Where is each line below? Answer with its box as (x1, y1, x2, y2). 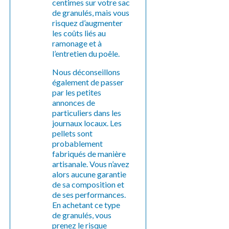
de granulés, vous (52, 210, 112, 220)
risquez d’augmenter (52, 17, 123, 28)
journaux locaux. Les (52, 118, 122, 128)
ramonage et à (52, 38, 102, 48)
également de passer (52, 77, 124, 87)
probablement (52, 138, 103, 148)
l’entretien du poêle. (52, 48, 120, 58)
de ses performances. (52, 189, 126, 199)
